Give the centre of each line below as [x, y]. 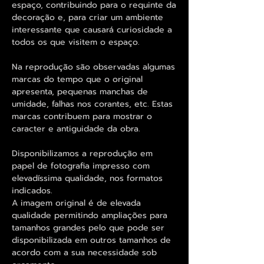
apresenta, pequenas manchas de [80, 91]
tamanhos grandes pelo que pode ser [88, 227]
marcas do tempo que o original [77, 79]
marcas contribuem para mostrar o [82, 116]
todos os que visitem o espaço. [76, 42]
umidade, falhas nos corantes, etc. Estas [92, 104]
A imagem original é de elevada [76, 203]
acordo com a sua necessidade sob [84, 252]
